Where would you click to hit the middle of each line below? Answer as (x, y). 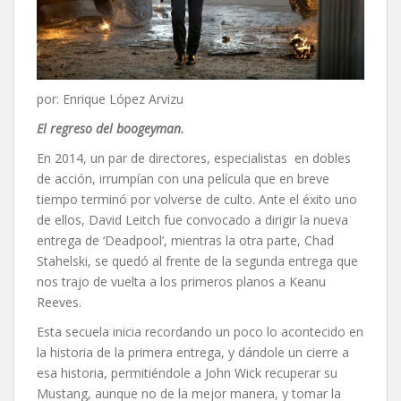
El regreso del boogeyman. (111, 128)
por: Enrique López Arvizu (110, 98)
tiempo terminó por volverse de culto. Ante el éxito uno (197, 199)
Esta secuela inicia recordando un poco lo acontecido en (200, 331)
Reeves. (59, 302)
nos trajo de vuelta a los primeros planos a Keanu (181, 281)
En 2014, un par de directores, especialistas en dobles (194, 158)
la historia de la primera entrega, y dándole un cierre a (193, 352)
